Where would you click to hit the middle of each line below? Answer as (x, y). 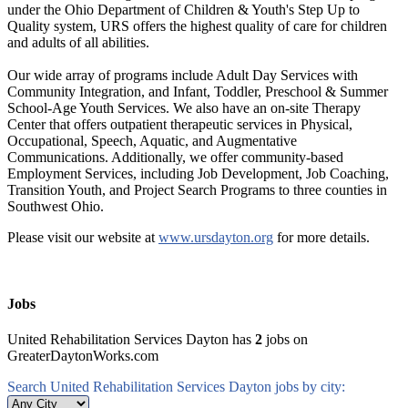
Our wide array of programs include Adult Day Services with (183, 75)
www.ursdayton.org (216, 237)
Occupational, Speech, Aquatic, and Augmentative (152, 140)
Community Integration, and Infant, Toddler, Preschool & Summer (198, 91)
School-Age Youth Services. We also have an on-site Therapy (184, 107)
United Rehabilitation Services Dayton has (131, 340)
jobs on (285, 340)
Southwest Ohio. (56, 206)
